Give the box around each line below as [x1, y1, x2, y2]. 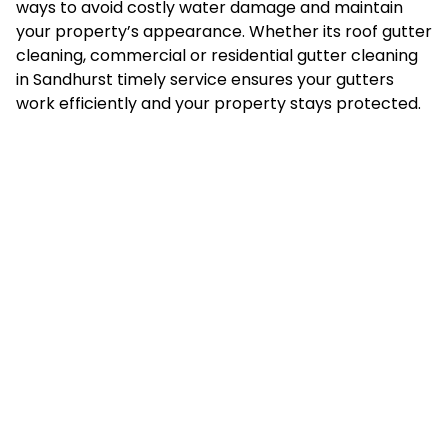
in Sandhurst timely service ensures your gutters [16, 67, 394, 91]
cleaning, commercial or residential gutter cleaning [16, 43, 418, 67]
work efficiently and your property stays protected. [16, 91, 421, 115]
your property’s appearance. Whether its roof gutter [16, 19, 432, 43]
